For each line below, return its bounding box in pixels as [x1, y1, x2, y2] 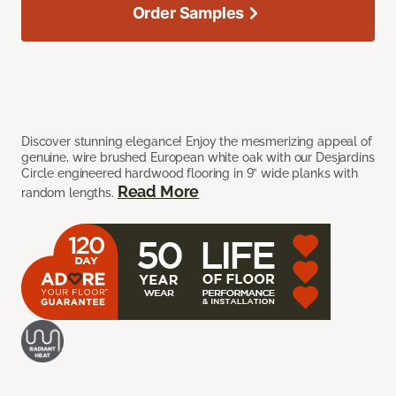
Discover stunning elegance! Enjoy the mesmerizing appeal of [21, 134, 372, 149]
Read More [117, 182, 200, 202]
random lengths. [21, 186, 118, 201]
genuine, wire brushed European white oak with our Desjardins [21, 150, 375, 165]
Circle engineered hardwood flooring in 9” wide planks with [21, 166, 358, 181]
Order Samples [132, 4, 245, 23]
